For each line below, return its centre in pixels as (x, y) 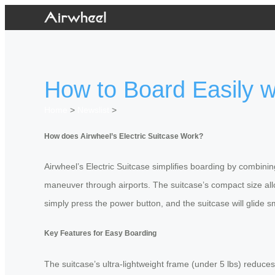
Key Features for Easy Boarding (100, 233)
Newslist (93, 110)
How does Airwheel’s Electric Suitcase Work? (124, 136)
